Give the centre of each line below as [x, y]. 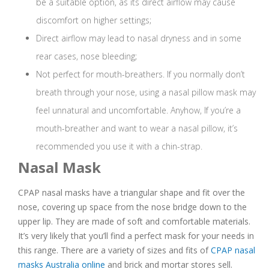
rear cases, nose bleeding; [86, 56]
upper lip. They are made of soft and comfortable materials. [134, 222]
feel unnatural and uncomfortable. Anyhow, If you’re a [138, 110]
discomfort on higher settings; [94, 20]
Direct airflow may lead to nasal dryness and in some [139, 38]
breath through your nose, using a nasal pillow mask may [146, 92]
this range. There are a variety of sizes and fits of [114, 250]
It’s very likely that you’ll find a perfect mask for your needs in [136, 236]
